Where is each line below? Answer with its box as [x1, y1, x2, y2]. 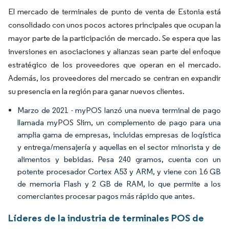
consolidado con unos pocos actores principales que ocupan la [8, 19, 221, 30]
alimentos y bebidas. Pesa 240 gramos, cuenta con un [17, 154, 221, 164]
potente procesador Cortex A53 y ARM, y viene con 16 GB [17, 166, 221, 176]
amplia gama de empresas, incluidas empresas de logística [17, 129, 221, 140]
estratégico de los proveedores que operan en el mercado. [8, 59, 221, 70]
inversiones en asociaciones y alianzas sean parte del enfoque [8, 46, 221, 56]
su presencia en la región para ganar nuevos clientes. [8, 86, 185, 96]
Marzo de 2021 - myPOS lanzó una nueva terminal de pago [17, 105, 221, 115]
